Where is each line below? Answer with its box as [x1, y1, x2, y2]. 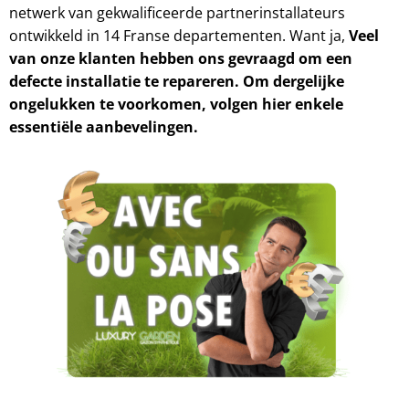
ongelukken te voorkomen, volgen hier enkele [9, 94, 343, 115]
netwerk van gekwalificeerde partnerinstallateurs [9, 3, 345, 24]
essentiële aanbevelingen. [9, 117, 198, 138]
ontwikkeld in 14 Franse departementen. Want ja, [9, 26, 349, 47]
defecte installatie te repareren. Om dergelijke [9, 71, 344, 92]
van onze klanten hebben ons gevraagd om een [9, 48, 352, 69]
